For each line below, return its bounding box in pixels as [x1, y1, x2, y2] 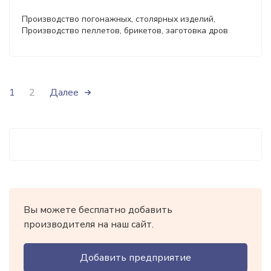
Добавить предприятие [80, 251, 191, 264]
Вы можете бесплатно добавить [24, 203, 172, 217]
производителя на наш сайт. [24, 218, 154, 231]
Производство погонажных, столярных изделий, [22, 13, 215, 25]
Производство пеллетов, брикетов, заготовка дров [22, 25, 228, 36]
